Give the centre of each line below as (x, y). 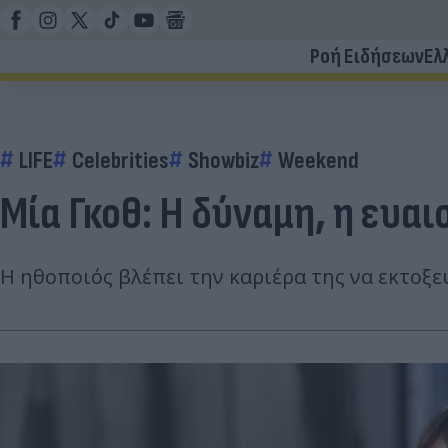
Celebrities (120, 160)
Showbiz (223, 160)
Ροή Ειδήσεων (367, 56)
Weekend (318, 160)
